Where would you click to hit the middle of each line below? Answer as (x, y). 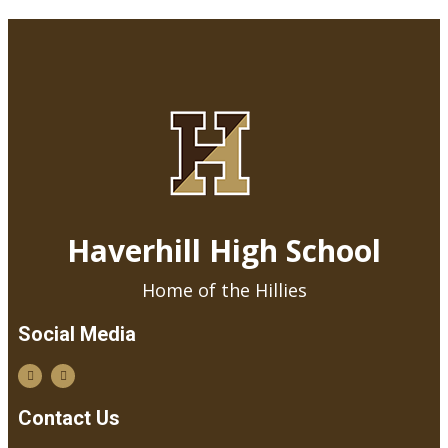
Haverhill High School (224, 250)
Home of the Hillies (224, 289)
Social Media (77, 333)
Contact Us (69, 417)
